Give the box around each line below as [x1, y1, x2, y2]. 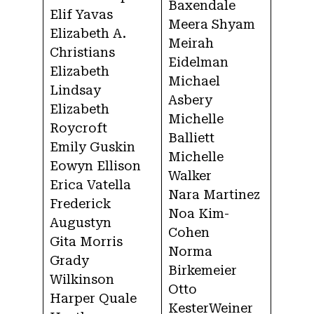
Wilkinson [50, 272, 114, 287]
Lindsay [50, 83, 101, 98]
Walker [168, 168, 212, 184]
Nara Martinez [168, 187, 260, 203]
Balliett [168, 130, 214, 146]
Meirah [168, 36, 214, 51]
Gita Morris [50, 234, 123, 250]
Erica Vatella [50, 177, 131, 193]
